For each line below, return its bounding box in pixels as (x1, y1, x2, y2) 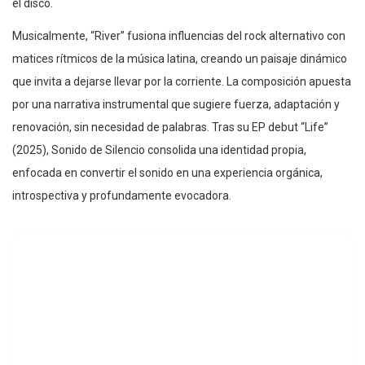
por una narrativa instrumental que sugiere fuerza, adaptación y (12, 98, 340, 112)
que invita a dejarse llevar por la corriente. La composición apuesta (12, 75, 351, 89)
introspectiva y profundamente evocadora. (12, 189, 231, 203)
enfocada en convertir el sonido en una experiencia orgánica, (12, 166, 323, 180)
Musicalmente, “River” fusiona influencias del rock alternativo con (12, 29, 345, 43)
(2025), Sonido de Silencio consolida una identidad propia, (12, 143, 306, 157)
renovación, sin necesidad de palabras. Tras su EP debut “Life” (12, 121, 328, 134)
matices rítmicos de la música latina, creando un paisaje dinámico (12, 52, 347, 66)
